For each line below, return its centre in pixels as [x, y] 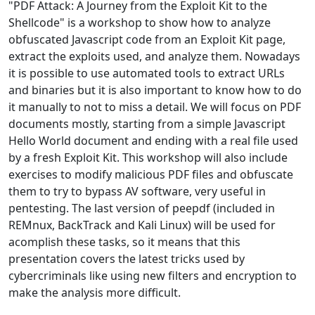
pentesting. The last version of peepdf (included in [142, 208]
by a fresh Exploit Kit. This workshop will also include [148, 157]
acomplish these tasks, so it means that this [124, 242]
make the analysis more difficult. [95, 292]
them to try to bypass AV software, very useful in [137, 191]
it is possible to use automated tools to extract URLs [147, 73]
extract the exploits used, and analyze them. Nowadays [154, 56]
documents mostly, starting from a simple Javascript [147, 124]
